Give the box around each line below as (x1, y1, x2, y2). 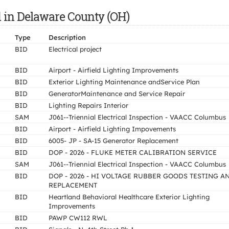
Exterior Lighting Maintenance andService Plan (49, 78, 200, 86)
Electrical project (49, 45, 102, 53)
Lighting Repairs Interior (49, 101, 128, 109)
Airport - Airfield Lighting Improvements (49, 66, 178, 74)
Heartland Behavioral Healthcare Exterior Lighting (49, 193, 210, 201)
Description (49, 33, 86, 41)
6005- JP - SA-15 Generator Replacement (49, 136, 178, 145)
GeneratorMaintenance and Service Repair (49, 89, 185, 98)
